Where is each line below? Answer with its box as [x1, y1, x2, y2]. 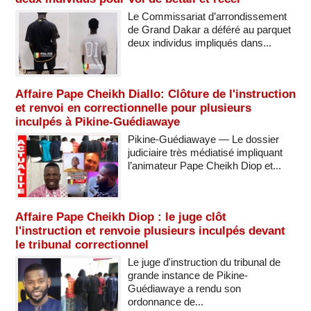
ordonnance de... [127, 295, 203, 308]
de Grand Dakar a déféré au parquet [127, 23, 291, 35]
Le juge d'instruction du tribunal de [127, 255, 280, 268]
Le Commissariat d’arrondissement [127, 10, 287, 22]
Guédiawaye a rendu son [127, 282, 241, 294]
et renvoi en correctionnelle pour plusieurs [15, 101, 251, 115]
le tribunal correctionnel [15, 237, 149, 251]
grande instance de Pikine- [127, 269, 248, 281]
